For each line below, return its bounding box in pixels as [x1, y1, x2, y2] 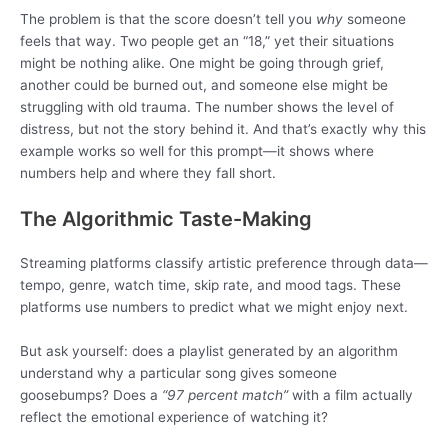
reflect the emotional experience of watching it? [20, 409, 328, 426]
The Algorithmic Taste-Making [20, 207, 312, 232]
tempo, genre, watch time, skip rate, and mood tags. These [20, 277, 401, 294]
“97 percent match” [162, 387, 288, 404]
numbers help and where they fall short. [20, 165, 276, 182]
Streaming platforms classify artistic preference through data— [20, 255, 428, 272]
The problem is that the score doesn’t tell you [20, 11, 316, 28]
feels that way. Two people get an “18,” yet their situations [20, 33, 394, 50]
